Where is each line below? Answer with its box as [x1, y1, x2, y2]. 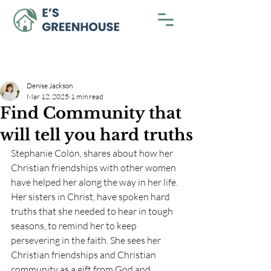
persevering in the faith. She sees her [11, 234, 163, 246]
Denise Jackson [27, 81, 73, 90]
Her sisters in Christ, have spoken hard [11, 191, 172, 203]
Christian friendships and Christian [11, 249, 158, 261]
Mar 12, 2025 [27, 92, 69, 101]
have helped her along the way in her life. [11, 176, 180, 188]
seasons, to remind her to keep [11, 220, 139, 232]
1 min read [71, 92, 103, 101]
